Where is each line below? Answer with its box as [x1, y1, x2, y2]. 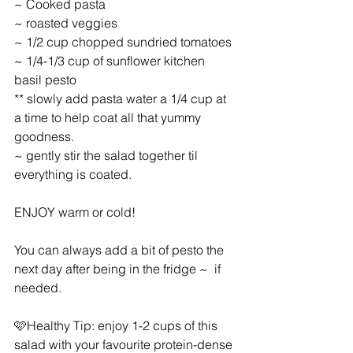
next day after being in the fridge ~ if [14, 260, 224, 277]
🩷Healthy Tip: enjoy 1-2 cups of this [14, 317, 221, 333]
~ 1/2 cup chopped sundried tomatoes [14, 33, 232, 50]
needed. [14, 279, 61, 295]
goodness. [14, 128, 74, 144]
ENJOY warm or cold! [14, 203, 136, 220]
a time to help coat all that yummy [14, 109, 204, 125]
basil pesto [14, 71, 76, 87]
